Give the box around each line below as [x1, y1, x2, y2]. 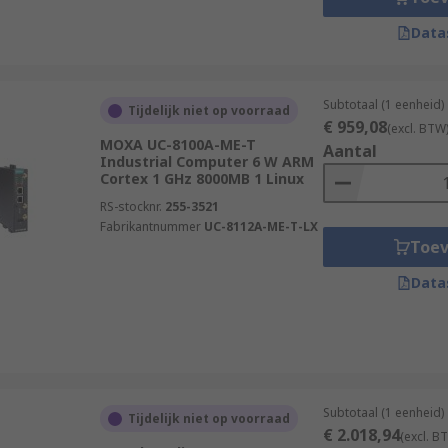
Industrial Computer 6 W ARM [99, 152, 314, 171]
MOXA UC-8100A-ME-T [99, 135, 256, 154]
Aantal [322, 140, 377, 162]
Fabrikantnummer [99, 218, 201, 235]
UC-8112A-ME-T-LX [203, 218, 318, 235]
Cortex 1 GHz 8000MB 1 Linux [99, 169, 304, 188]
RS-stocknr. [99, 198, 162, 215]
